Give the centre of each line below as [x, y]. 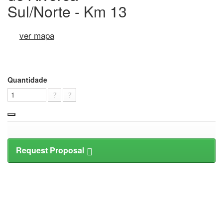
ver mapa [37, 35]
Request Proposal [50, 150]
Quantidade [27, 80]
